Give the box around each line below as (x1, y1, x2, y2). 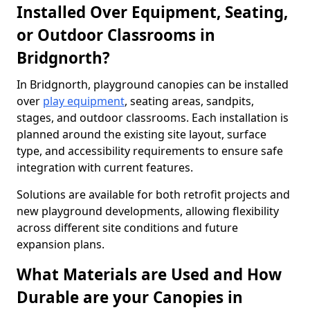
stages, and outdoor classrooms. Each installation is (17, 110, 289, 125)
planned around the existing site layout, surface (17, 127, 266, 142)
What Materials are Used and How (17, 264, 282, 285)
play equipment (43, 93, 125, 109)
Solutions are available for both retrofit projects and (17, 187, 290, 202)
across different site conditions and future (17, 220, 238, 235)
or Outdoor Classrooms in (17, 24, 215, 46)
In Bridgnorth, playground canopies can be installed (17, 77, 289, 92)
